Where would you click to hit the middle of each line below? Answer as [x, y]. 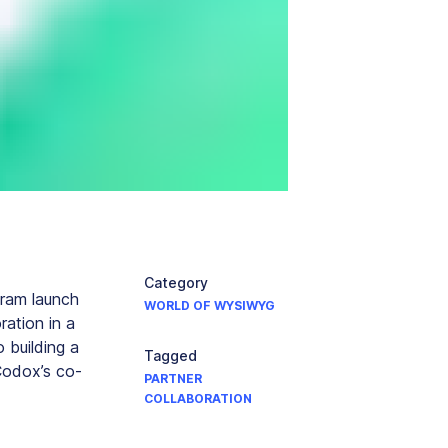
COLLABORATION [198, 398]
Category [176, 282]
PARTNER [173, 378]
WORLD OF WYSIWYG [209, 305]
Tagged [170, 355]
